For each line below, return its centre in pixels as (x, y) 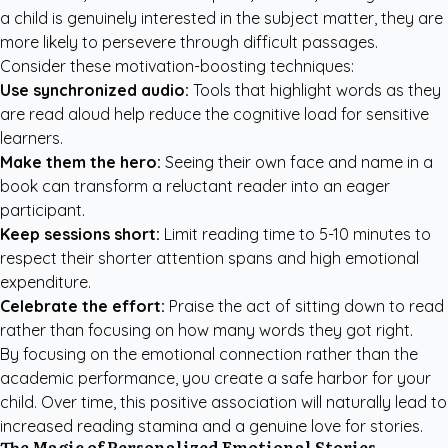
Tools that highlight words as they (315, 90)
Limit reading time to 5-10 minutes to (295, 234)
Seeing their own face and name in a (297, 162)
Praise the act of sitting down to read (304, 306)
